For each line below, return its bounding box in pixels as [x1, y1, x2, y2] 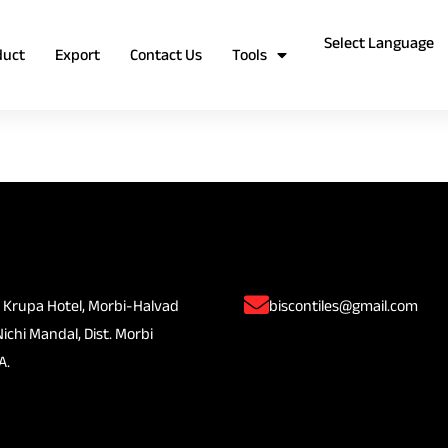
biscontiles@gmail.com [269, 296, 418, 314]
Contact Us [130, 45, 202, 63]
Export [55, 45, 100, 63]
